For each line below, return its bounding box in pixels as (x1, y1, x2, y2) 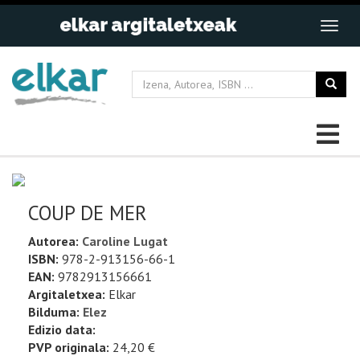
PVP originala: (28, 339, 109, 356)
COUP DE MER (28, 200, 147, 227)
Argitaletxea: (28, 286, 105, 303)
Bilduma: (28, 304, 80, 321)
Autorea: (28, 233, 82, 250)
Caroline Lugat (82, 233, 168, 250)
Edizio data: (28, 321, 96, 338)
